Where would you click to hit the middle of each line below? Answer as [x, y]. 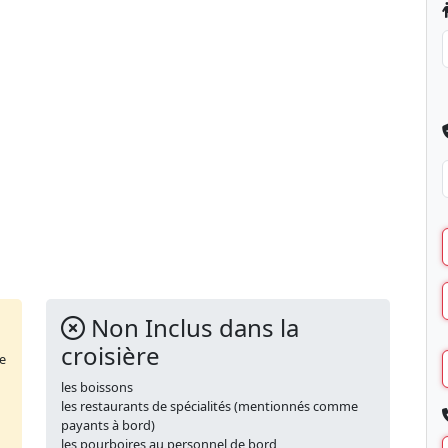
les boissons [97, 387]
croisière [110, 356]
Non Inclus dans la [192, 328]
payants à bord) [108, 425]
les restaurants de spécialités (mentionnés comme [209, 406]
